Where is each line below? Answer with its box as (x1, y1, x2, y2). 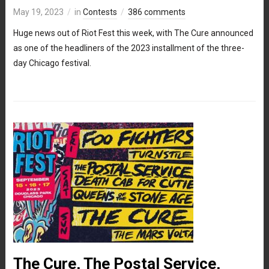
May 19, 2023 (13, 7, 64, 17)
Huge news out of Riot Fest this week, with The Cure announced (13, 28, 253, 38)
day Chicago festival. (13, 58, 91, 68)
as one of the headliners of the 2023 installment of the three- (13, 43, 244, 53)
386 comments (127, 7, 186, 17)
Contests (82, 7, 117, 17)
